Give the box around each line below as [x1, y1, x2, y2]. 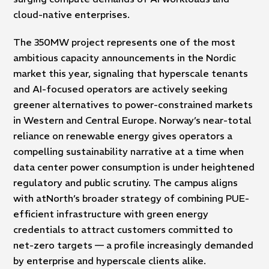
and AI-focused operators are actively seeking [13, 82, 228, 95]
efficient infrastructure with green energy [13, 207, 209, 220]
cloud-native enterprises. [13, 8, 130, 20]
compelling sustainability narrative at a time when [13, 145, 244, 157]
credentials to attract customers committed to [13, 223, 234, 235]
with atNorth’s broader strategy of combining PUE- [13, 192, 250, 204]
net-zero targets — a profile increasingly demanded [13, 238, 254, 251]
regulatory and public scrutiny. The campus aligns [13, 176, 238, 189]
